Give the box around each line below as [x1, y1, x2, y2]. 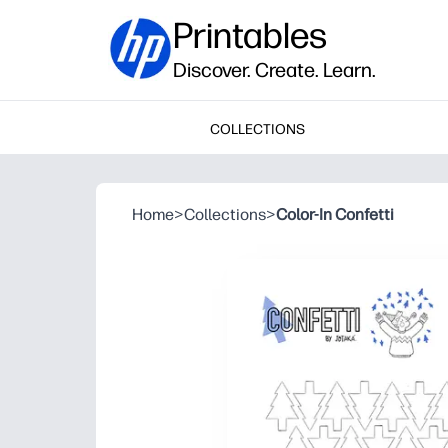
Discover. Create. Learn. [173, 58, 376, 82]
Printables [173, 14, 327, 57]
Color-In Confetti [276, 205, 394, 224]
